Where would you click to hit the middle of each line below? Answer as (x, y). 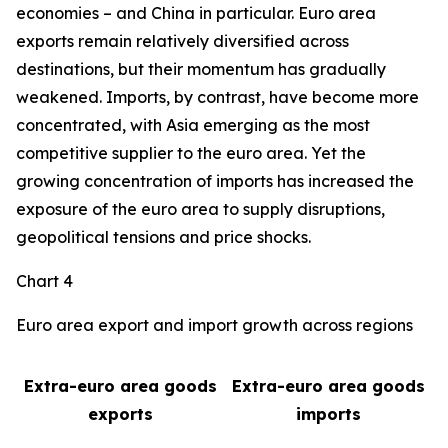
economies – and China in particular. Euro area (196, 13)
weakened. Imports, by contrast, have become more (217, 97)
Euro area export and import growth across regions (214, 325)
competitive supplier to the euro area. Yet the (191, 153)
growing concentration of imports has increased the (215, 181)
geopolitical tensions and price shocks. (163, 237)
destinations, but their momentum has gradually (201, 69)
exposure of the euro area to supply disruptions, (200, 209)
